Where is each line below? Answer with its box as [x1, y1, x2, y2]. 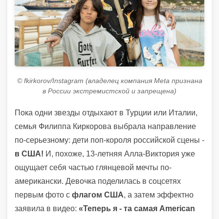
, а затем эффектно [124, 190, 194, 199]
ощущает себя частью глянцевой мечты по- [15, 163, 172, 172]
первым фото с [15, 190, 72, 199]
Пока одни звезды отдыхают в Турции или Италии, [15, 108, 197, 117]
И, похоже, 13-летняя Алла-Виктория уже [44, 149, 195, 158]
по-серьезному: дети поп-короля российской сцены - [15, 135, 204, 144]
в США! [15, 149, 44, 158]
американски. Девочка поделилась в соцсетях [15, 176, 181, 185]
